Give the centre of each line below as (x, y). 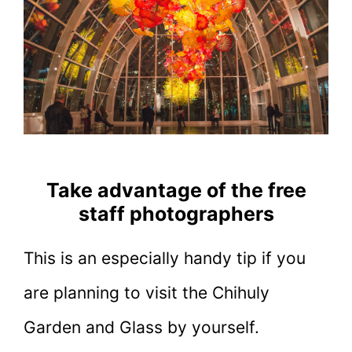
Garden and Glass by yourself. (141, 327)
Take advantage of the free (176, 190)
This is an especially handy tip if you (165, 258)
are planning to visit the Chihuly (147, 292)
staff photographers (176, 213)
